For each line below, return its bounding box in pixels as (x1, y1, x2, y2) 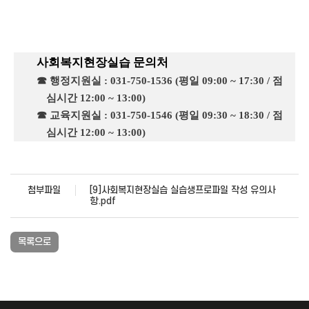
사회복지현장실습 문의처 (37, 56, 169, 70)
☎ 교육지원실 (37, 110, 102, 121)
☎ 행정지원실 (37, 75, 102, 87)
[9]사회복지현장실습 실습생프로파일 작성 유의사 (90, 185, 276, 196)
